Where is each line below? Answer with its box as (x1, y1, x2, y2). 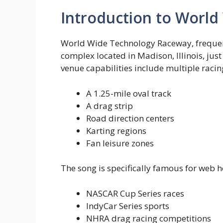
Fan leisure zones (86, 137, 154, 149)
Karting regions (86, 124, 146, 136)
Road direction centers (86, 112, 174, 124)
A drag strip (86, 100, 133, 111)
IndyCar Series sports (86, 200, 169, 212)
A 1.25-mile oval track (86, 87, 171, 99)
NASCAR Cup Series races (86, 187, 184, 199)
